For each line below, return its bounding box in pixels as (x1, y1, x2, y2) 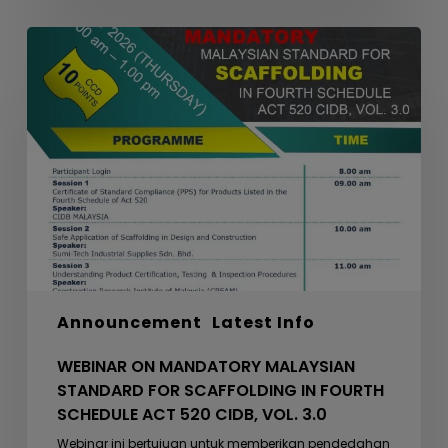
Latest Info (211, 311, 315, 335)
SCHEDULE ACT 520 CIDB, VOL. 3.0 (56, 403, 327, 427)
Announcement (56, 311, 202, 335)
